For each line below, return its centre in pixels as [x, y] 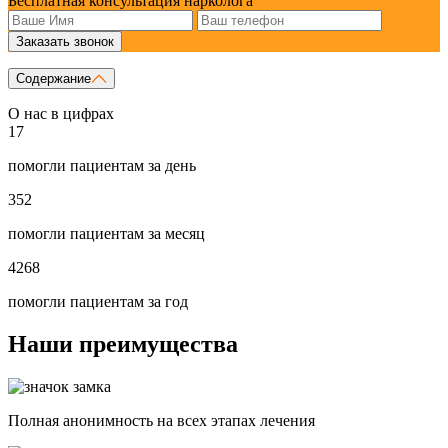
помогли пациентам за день [102, 166]
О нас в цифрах [61, 114]
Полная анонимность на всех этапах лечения [161, 421]
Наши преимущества [123, 344]
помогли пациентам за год [98, 302]
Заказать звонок [65, 42]
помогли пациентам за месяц [106, 234]
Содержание [53, 79]
